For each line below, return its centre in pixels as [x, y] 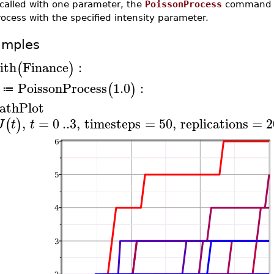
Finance [45, 67]
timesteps [113, 124]
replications [214, 124]
